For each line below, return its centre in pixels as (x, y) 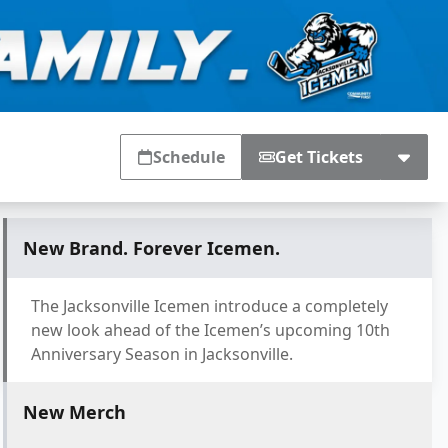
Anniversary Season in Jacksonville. (161, 354)
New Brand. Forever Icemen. (151, 248)
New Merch (74, 412)
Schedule (189, 157)
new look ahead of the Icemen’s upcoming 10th (210, 330)
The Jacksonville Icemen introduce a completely (209, 306)
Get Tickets (319, 157)
